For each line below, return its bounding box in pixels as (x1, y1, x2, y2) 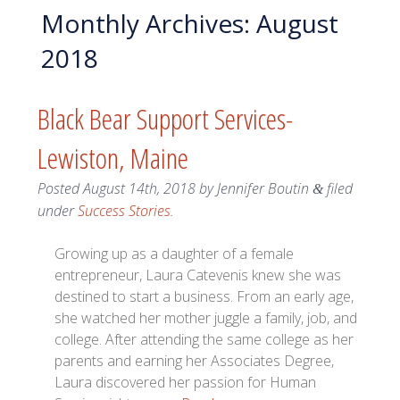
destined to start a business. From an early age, (54, 287, 354, 307)
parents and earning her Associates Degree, (54, 351, 335, 371)
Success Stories (77, 201, 171, 221)
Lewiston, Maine (37, 138, 188, 178)
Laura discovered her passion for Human (54, 372, 317, 393)
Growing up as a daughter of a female (54, 244, 295, 264)
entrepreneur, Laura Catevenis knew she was (54, 265, 342, 286)
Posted (37, 179, 83, 199)
